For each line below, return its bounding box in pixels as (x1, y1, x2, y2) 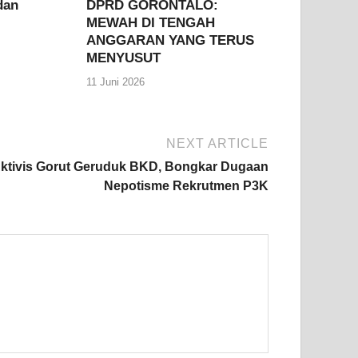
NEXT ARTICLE (166, 136, 268, 150)
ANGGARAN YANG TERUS (86, 33, 255, 49)
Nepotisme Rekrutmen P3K (104, 178, 268, 193)
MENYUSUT (86, 50, 161, 66)
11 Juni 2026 (86, 75, 145, 88)
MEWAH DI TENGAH (86, 15, 216, 31)
